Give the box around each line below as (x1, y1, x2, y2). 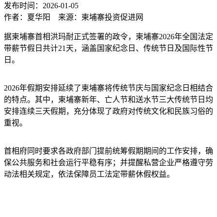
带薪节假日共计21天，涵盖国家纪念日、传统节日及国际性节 (4, 44, 213, 52)
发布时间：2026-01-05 (4, 1, 84, 10)
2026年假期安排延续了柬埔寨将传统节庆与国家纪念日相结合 (4, 83, 213, 92)
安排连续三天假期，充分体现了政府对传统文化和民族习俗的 (4, 107, 213, 115)
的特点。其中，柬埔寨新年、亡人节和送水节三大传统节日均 (4, 95, 213, 104)
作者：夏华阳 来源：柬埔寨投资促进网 (4, 13, 143, 21)
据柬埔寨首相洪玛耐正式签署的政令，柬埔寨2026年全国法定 (4, 32, 213, 41)
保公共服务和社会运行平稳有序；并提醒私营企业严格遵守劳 (4, 158, 213, 167)
